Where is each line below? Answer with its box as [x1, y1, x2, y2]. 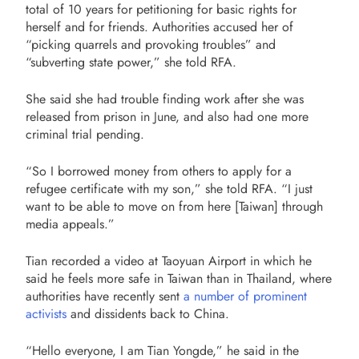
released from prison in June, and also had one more [26, 107, 309, 126]
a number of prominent [184, 286, 307, 305]
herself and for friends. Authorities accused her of [26, 17, 293, 36]
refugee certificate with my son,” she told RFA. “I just [26, 179, 313, 198]
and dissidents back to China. [67, 304, 229, 323]
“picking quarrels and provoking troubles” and [26, 34, 276, 54]
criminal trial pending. [26, 124, 144, 143]
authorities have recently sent [26, 286, 184, 305]
